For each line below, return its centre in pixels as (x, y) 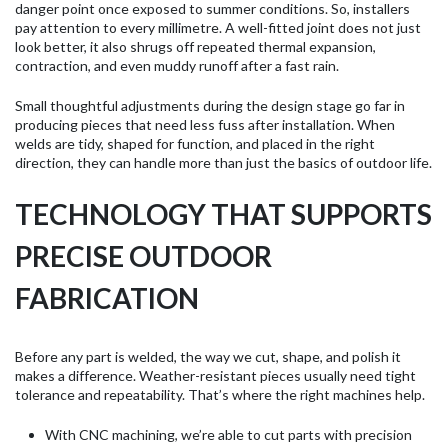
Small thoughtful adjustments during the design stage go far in (210, 105)
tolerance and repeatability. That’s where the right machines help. (220, 394)
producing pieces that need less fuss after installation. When (205, 124)
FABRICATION (107, 297)
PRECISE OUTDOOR (143, 255)
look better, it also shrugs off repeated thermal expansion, (195, 46)
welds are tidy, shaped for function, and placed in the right (195, 143)
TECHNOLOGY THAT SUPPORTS (223, 213)
